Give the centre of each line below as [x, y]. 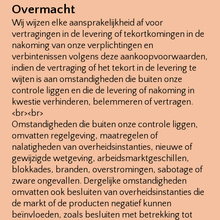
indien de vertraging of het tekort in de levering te [104, 68]
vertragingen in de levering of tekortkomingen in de [108, 34]
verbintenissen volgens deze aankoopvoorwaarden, [110, 57]
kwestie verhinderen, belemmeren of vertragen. [102, 102]
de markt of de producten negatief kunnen [92, 204]
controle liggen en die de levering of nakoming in [103, 91]
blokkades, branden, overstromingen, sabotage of [107, 170]
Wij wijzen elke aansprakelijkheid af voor [87, 23]
